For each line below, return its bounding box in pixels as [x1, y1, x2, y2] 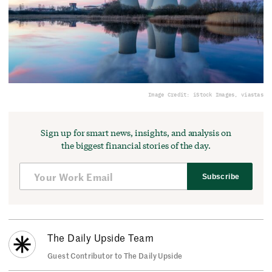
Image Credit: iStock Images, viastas [148, 91, 263, 98]
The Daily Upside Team [47, 231, 154, 244]
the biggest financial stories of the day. [61, 140, 211, 152]
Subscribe [202, 172, 240, 181]
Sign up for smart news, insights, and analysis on [40, 127, 232, 139]
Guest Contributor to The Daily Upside [47, 250, 183, 260]
